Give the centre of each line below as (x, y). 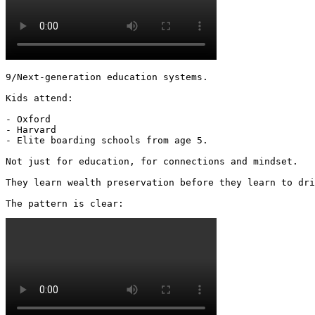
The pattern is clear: (67, 203)
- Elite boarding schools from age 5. (107, 140)
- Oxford (28, 119)
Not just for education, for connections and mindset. (152, 161)
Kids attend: (39, 98)
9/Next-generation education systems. (107, 77)
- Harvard (31, 129)
